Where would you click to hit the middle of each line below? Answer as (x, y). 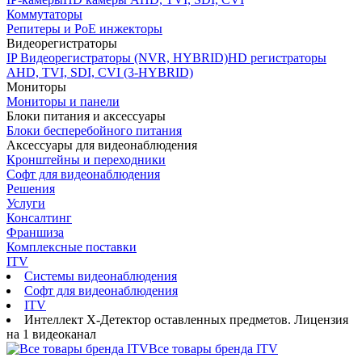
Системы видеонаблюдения (101, 276)
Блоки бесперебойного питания (94, 130)
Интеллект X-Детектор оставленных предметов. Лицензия (186, 320)
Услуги (26, 203)
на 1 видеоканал (51, 334)
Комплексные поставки (72, 247)
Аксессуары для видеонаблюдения (102, 145)
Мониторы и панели (63, 101)
